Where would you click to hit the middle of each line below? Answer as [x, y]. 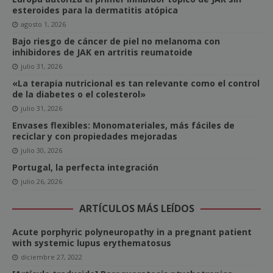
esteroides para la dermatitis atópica [95, 10]
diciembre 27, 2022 [51, 257]
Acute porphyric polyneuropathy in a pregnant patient [132, 232]
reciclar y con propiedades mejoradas [95, 136]
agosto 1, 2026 [43, 24]
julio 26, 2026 [41, 182]
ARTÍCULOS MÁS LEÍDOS [136, 209]
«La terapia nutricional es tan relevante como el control [136, 83]
